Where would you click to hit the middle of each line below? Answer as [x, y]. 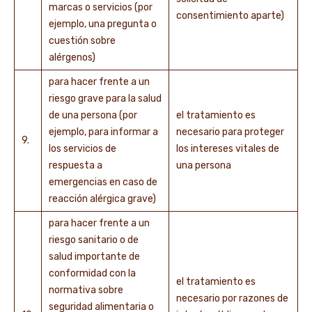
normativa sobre [86, 290]
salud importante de [94, 257]
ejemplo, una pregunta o [103, 24]
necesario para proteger [230, 132]
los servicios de [83, 149]
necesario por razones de [232, 298]
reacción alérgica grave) [103, 199]
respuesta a [76, 165]
